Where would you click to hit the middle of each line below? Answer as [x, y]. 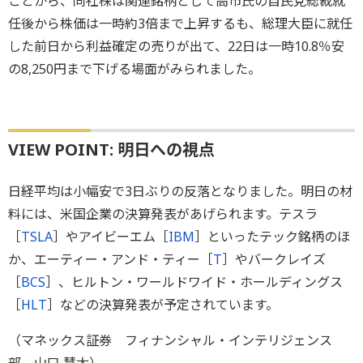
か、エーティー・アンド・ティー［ [111, 260]
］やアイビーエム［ [111, 237]
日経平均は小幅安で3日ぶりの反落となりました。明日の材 [180, 192]
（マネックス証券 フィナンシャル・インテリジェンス [170, 341]
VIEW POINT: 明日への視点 [111, 150]
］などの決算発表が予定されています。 [163, 305]
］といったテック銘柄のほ [272, 237]
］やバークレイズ [274, 260]
